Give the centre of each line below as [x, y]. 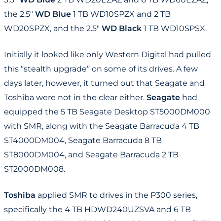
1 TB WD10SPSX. [174, 29]
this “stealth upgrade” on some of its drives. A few [101, 69]
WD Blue [53, 14]
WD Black [122, 29]
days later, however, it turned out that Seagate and [104, 83]
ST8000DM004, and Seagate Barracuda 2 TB [91, 155]
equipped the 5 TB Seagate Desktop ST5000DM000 [107, 112]
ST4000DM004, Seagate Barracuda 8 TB [83, 141]
